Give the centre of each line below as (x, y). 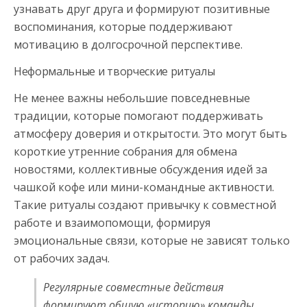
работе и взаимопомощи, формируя (112, 222)
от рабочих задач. (62, 258)
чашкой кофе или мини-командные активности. (144, 187)
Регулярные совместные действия (133, 287)
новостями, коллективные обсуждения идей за (140, 169)
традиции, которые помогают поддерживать (138, 115)
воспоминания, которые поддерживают (123, 26)
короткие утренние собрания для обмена (125, 151)
